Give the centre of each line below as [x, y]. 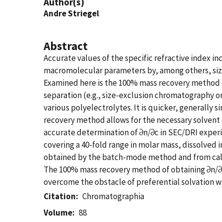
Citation [60, 196]
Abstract [66, 46]
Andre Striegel [71, 13]
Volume [58, 213]
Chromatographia [113, 196]
